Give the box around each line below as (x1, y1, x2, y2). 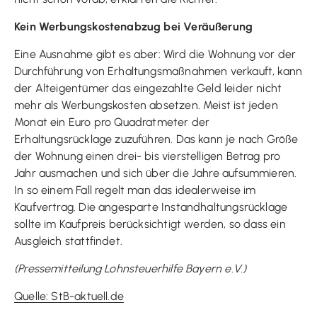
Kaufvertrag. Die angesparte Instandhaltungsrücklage (14, 200, 288, 214)
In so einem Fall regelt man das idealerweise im (14, 183, 256, 197)
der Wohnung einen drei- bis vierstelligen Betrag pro (14, 149, 281, 163)
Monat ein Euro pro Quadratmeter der (14, 115, 210, 129)
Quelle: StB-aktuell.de (14, 289, 124, 303)
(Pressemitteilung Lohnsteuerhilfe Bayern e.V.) (14, 261, 247, 275)
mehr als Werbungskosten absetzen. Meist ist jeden (14, 98, 278, 112)
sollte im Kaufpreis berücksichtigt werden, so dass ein (14, 217, 286, 231)
